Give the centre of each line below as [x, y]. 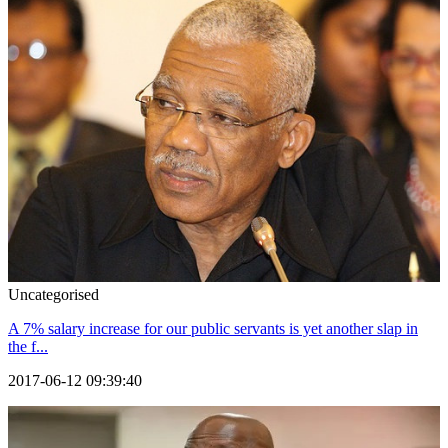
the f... [28, 347]
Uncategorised [53, 295]
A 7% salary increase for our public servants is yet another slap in [213, 329]
